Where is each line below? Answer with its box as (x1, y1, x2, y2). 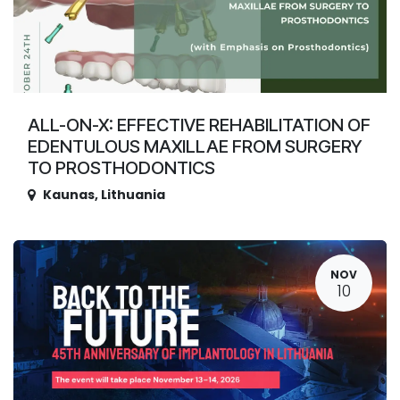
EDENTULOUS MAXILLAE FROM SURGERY (28, 135, 362, 157)
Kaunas (43, 185, 95, 204)
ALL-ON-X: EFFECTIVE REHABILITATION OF (28, 113, 371, 136)
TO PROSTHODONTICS (28, 156, 215, 179)
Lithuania (101, 185, 165, 204)
